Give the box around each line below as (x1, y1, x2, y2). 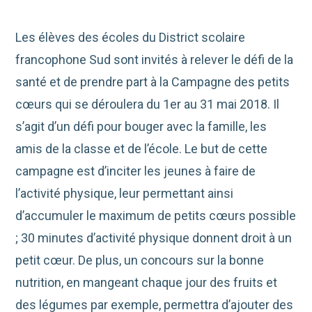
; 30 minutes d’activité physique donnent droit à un (15, 231, 292, 246)
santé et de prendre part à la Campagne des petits (15, 75, 290, 90)
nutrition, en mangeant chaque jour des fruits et (15, 275, 278, 290)
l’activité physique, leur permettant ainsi (15, 186, 234, 201)
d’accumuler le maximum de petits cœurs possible (15, 208, 297, 224)
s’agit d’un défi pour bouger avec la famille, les (15, 119, 267, 134)
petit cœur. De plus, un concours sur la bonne (15, 253, 265, 268)
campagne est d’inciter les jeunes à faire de (15, 164, 256, 179)
